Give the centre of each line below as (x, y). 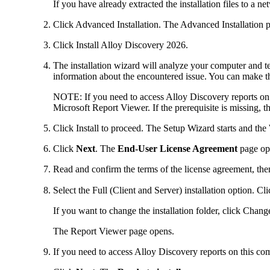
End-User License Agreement (177, 148)
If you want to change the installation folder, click (148, 210)
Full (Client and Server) (137, 190)
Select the (73, 190)
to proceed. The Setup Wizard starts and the (184, 128)
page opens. (150, 231)
